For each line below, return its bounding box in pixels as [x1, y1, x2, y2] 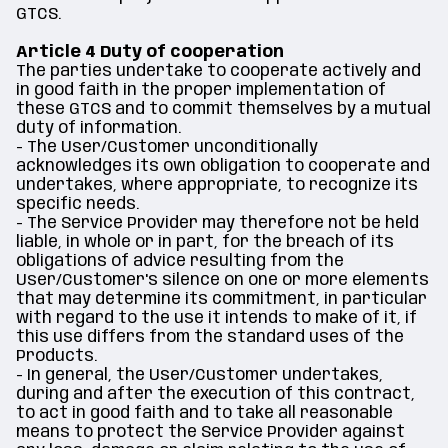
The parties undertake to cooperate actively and [16, 63, 421, 80]
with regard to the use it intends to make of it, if [16, 310, 417, 327]
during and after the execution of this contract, [16, 386, 415, 403]
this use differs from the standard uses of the [16, 329, 404, 346]
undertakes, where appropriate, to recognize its [16, 177, 418, 194]
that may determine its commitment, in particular [16, 291, 427, 308]
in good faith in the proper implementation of [16, 82, 386, 99]
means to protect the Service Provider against [16, 424, 405, 441]
